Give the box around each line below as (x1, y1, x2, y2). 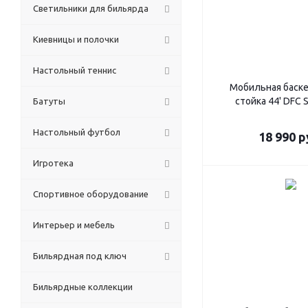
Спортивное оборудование (33, 189, 148, 199)
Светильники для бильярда (33, 3, 148, 13)
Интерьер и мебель (33, 220, 115, 230)
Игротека (33, 158, 74, 168)
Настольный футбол (33, 127, 120, 137)
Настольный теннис (33, 65, 116, 75)
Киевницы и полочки (33, 34, 119, 44)
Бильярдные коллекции (33, 282, 133, 291)
